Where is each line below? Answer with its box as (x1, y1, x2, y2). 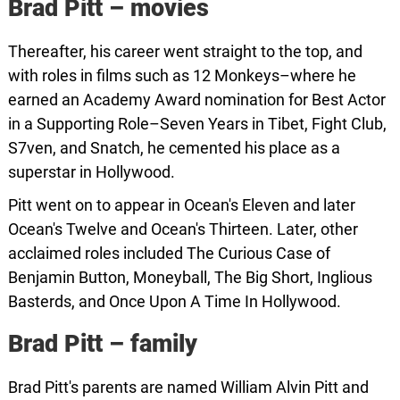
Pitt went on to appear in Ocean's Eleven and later (7, 196, 355, 214)
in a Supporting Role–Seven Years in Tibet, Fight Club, (7, 114, 387, 133)
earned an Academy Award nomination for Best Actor (7, 90, 386, 109)
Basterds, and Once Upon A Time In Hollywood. (7, 292, 341, 311)
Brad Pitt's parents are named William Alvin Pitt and (7, 378, 369, 396)
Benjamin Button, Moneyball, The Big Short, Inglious (7, 268, 372, 287)
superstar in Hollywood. (7, 162, 175, 181)
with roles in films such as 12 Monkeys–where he (7, 66, 356, 85)
